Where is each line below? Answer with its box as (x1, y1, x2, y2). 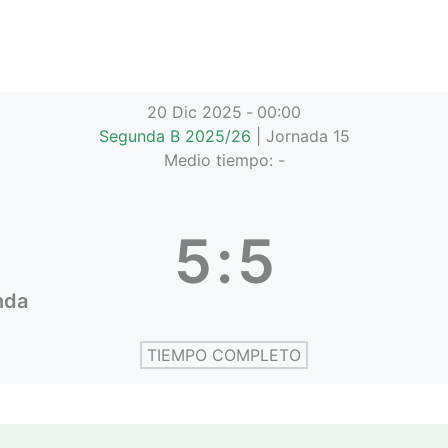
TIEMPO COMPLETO (147, 345, 301, 365)
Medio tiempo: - (163, 150, 285, 170)
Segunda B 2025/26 (98, 126, 256, 146)
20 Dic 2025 (147, 102, 242, 122)
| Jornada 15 (255, 126, 350, 146)
